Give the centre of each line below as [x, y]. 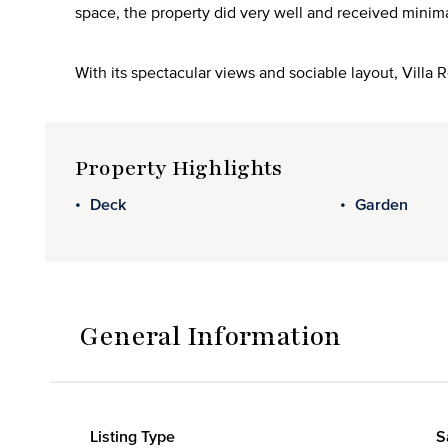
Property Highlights [178, 168]
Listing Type [132, 435]
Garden [381, 203]
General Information [210, 336]
